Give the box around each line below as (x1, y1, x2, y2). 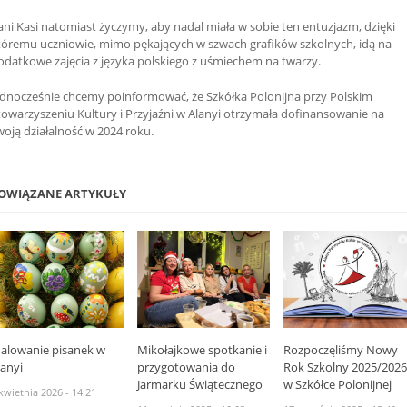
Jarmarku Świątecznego (136, 375, 263, 392)
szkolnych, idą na (299, 35, 392, 52)
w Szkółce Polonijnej (283, 375, 392, 392)
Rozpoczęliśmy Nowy (283, 341, 399, 358)
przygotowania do (136, 358, 235, 375)
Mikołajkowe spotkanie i (136, 341, 267, 358)
